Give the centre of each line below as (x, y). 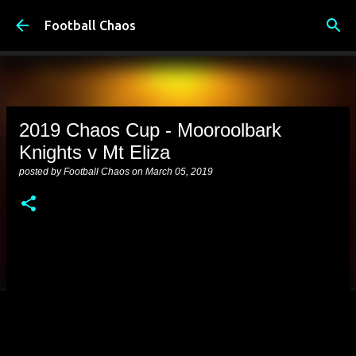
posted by (41, 172)
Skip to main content (178, 19)
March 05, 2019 (179, 172)
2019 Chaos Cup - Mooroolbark (150, 130)
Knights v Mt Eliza (95, 152)
